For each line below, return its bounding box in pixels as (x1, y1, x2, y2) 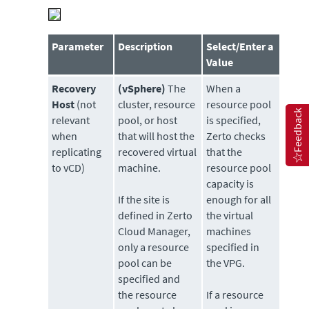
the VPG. (206, 256, 246, 270)
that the (206, 145, 243, 159)
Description (118, 39, 173, 54)
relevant (52, 113, 90, 128)
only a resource (118, 240, 190, 255)
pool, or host (118, 113, 178, 128)
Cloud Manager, (118, 224, 191, 239)
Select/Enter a (206, 39, 275, 54)
